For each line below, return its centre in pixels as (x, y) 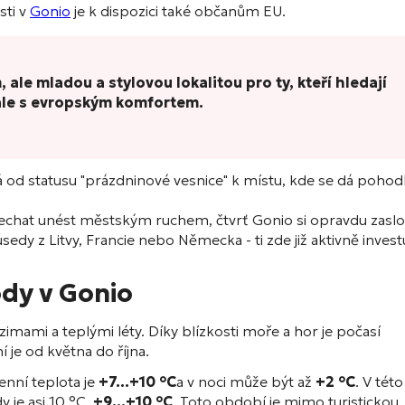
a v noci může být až (246, 382)
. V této (379, 382)
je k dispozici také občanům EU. (178, 11)
